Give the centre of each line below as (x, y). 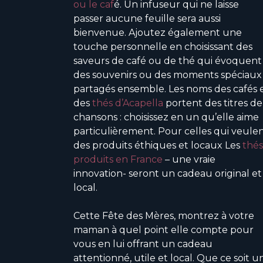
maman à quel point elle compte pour (163, 230)
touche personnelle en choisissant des (163, 46)
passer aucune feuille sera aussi (147, 18)
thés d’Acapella (128, 103)
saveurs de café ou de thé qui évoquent (168, 60)
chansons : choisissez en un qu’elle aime (166, 117)
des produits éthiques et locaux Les (158, 145)
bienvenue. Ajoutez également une (158, 32)
